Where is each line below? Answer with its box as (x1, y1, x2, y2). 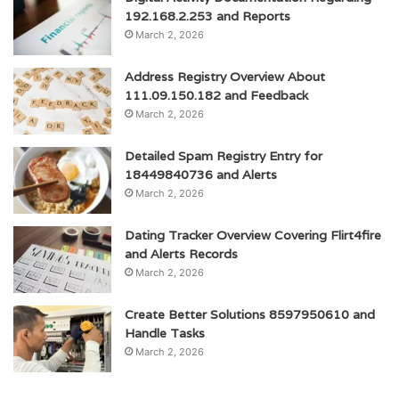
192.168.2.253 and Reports (125, 8, 290, 25)
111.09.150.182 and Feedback (125, 87, 308, 104)
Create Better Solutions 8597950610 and (125, 306, 375, 323)
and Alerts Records (125, 246, 238, 263)
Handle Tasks (125, 325, 205, 342)
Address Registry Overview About (125, 69, 325, 85)
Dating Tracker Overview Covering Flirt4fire (125, 227, 381, 244)
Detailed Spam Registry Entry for (125, 148, 322, 165)
